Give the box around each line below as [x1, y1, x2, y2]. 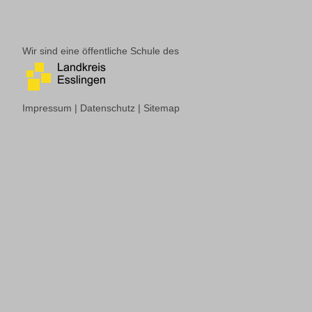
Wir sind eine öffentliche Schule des [22, 45, 179, 56]
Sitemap [143, 102, 180, 114]
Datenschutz [79, 102, 138, 114]
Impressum [22, 102, 75, 114]
